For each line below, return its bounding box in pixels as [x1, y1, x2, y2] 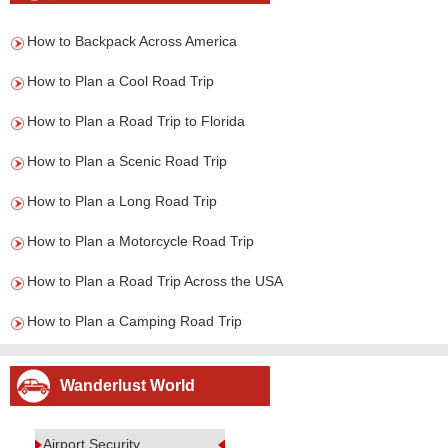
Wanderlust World [60, 377, 195, 394]
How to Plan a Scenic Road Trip [27, 153, 227, 169]
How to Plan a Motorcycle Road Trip [27, 233, 254, 249]
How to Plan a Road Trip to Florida [27, 113, 245, 129]
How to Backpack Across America [27, 33, 237, 49]
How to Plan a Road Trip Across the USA [27, 273, 283, 289]
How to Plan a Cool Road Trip [27, 73, 214, 89]
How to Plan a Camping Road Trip [27, 313, 242, 329]
